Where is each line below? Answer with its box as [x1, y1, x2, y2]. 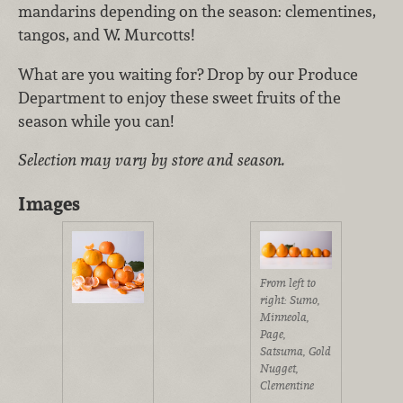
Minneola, [259, 309, 309, 326]
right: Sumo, [259, 292, 320, 309]
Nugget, [259, 361, 299, 377]
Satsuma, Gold [259, 344, 331, 360]
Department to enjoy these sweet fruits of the [18, 86, 341, 108]
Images [18, 191, 80, 216]
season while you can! [18, 110, 174, 131]
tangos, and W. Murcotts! [18, 24, 194, 46]
